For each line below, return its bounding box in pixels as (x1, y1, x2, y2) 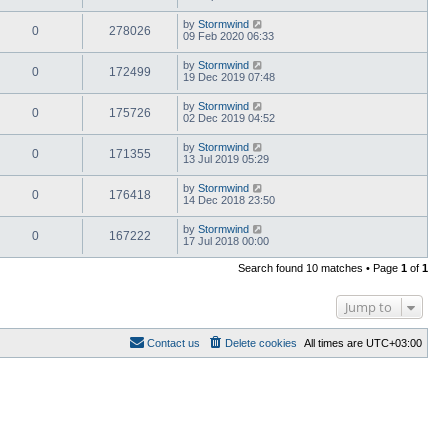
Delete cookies (225, 336, 297, 349)
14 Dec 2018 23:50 (183, 193, 275, 206)
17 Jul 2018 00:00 (183, 234, 269, 247)
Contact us (147, 336, 200, 349)
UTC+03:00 (366, 336, 422, 349)
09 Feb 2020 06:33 (183, 29, 274, 42)
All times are (304, 336, 366, 349)
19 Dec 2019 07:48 (183, 70, 275, 83)
